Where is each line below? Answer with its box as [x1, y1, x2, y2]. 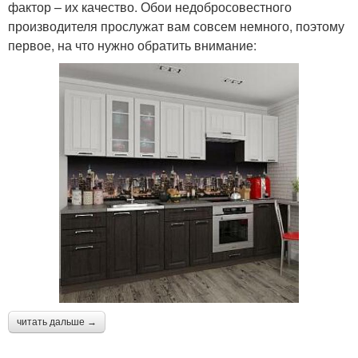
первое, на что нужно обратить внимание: [8, 36, 257, 55]
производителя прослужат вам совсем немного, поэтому [8, 17, 344, 36]
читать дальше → [17, 316, 97, 328]
